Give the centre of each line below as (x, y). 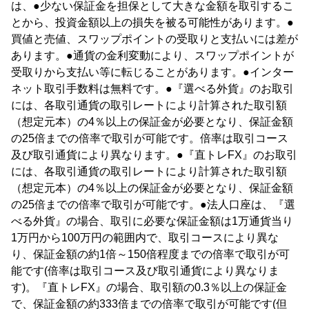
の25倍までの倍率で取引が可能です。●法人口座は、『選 (153, 205)
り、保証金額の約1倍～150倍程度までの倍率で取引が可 (150, 254)
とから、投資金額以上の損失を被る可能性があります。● (152, 22)
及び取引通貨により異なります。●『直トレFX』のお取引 (154, 155)
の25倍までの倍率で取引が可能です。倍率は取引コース (150, 138)
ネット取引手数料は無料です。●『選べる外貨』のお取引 (152, 89)
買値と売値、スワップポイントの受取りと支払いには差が (154, 39)
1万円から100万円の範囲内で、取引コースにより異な (145, 238)
